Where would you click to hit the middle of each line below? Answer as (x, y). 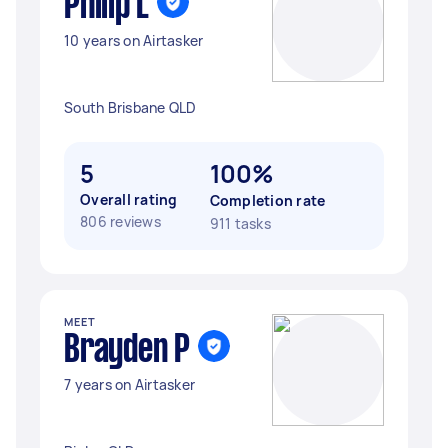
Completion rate (267, 200)
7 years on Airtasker (129, 384)
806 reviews (120, 221)
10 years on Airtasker (134, 40)
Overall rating (129, 199)
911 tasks (240, 223)
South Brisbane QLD (130, 107)
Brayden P (127, 351)
